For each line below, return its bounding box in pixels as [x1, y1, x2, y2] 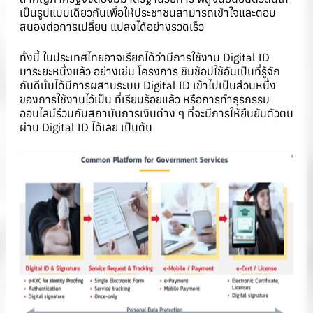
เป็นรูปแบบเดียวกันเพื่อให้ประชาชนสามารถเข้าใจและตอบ [20, 6, 276, 20]
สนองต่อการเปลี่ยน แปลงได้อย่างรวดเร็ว [20, 20, 204, 34]
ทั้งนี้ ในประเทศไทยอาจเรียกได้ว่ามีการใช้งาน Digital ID [20, 50, 270, 65]
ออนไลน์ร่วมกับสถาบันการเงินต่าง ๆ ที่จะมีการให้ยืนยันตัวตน [20, 106, 293, 121]
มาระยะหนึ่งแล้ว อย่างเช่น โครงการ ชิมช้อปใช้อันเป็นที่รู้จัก [20, 64, 280, 79]
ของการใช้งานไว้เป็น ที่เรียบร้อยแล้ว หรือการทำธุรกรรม [20, 92, 270, 107]
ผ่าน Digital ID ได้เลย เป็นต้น [20, 120, 152, 135]
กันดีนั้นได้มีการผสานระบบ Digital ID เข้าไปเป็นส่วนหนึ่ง [20, 78, 276, 93]
